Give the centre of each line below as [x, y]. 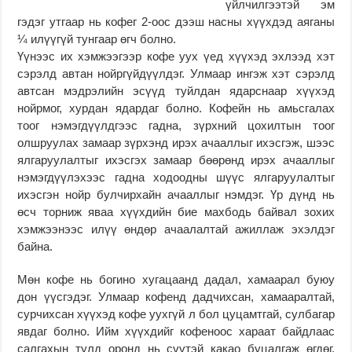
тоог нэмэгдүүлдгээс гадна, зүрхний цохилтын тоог [176, 125]
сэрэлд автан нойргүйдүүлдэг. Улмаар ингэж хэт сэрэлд [176, 73]
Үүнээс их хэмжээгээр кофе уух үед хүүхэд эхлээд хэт [176, 56]
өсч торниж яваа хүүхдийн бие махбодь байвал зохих [176, 211]
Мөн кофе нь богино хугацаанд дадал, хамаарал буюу [176, 279]
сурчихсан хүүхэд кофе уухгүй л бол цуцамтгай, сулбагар [176, 313]
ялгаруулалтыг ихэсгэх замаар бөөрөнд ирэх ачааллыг [176, 159]
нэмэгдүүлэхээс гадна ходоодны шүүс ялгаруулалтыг [176, 177]
